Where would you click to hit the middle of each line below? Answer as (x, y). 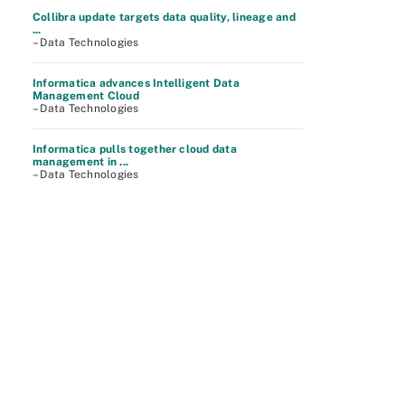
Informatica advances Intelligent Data (136, 83)
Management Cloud (86, 96)
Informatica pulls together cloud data (135, 149)
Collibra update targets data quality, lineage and (164, 17)
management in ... (81, 162)
